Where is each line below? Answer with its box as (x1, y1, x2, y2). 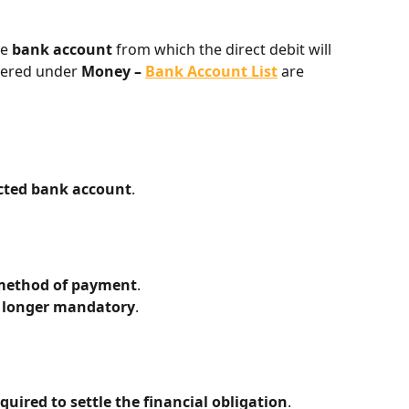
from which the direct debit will (112, 39, 335, 60)
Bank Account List (145, 61, 278, 82)
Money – (81, 61, 145, 82)
